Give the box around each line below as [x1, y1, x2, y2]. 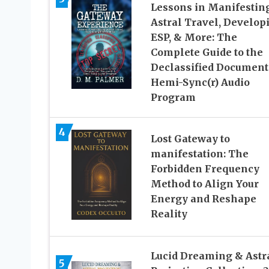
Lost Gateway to [150, 133, 230, 145]
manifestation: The [150, 148, 249, 160]
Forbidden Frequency [150, 163, 259, 175]
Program [150, 91, 196, 103]
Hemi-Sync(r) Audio [150, 76, 250, 88]
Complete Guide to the [150, 46, 263, 58]
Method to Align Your [150, 178, 259, 190]
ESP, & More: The [150, 31, 237, 43]
